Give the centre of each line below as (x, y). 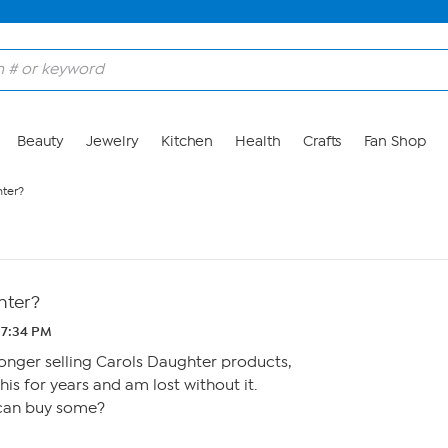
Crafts (322, 141)
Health (258, 141)
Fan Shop (394, 141)
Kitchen (187, 141)
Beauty (40, 141)
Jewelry (112, 141)
